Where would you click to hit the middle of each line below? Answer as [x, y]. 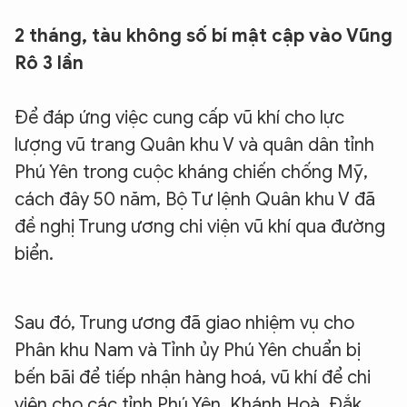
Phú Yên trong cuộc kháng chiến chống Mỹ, [191, 172]
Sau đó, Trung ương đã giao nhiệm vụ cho [184, 323]
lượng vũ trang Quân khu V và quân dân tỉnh [194, 145]
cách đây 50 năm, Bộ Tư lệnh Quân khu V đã [195, 199]
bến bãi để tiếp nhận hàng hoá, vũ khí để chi [193, 377]
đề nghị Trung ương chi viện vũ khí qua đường [200, 227]
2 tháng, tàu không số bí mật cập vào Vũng [203, 36]
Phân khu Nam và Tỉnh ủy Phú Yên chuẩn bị [188, 350]
